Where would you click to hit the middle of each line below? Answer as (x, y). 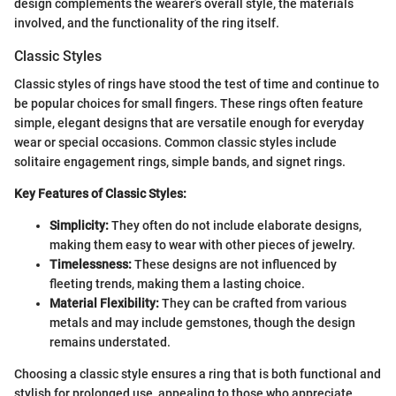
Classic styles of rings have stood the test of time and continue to (197, 84)
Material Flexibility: (104, 303)
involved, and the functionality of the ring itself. (147, 23)
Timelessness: (91, 264)
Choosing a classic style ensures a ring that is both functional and (198, 373)
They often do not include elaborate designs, (235, 225)
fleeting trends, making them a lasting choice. (177, 283)
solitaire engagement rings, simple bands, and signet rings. (180, 161)
